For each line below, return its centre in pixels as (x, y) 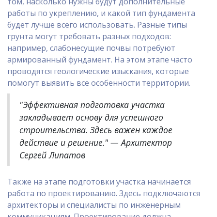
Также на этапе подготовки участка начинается (99, 182)
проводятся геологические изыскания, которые (98, 71)
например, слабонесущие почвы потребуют (91, 48)
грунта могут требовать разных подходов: (89, 36)
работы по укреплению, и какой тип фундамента (101, 13)
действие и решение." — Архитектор (96, 142)
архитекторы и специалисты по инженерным (94, 205)
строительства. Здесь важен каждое (96, 130)
